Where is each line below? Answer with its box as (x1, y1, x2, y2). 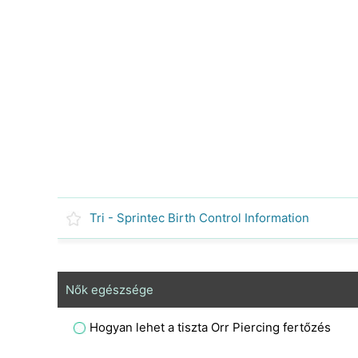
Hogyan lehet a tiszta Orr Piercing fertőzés (89, 320, 331, 335)
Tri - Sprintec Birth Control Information (89, 210, 309, 225)
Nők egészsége (66, 282, 153, 297)
